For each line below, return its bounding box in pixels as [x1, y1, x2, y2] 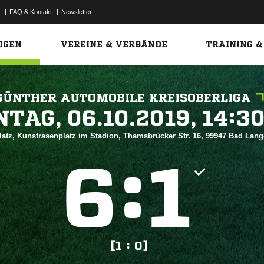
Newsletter [61, 8, 92, 15]
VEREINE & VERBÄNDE [61, 40, 168, 48]
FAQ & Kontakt [9, 8, 52, 15]
